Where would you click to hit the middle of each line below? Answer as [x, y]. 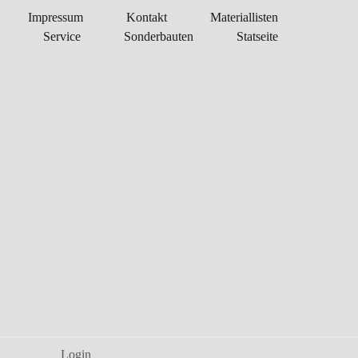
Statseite [257, 36]
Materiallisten [244, 17]
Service [62, 36]
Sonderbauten [159, 36]
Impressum [56, 17]
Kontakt [147, 17]
